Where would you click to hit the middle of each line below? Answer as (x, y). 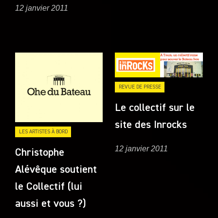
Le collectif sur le (155, 108)
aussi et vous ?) (51, 204)
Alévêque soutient (56, 170)
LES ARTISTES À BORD (43, 131)
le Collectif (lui (49, 187)
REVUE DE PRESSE (140, 87)
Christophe (40, 153)
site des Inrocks (151, 125)
